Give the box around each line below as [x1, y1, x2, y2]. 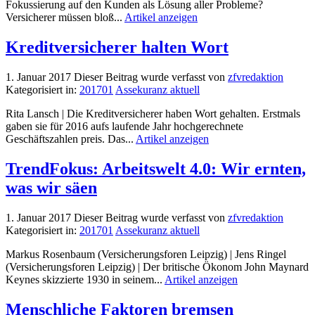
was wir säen [6, 179, 97, 198]
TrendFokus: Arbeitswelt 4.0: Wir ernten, [6, 160, 306, 179]
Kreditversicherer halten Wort [6, 38, 229, 57]
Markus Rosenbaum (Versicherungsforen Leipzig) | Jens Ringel [6, 248, 286, 261]
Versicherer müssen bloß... [6, 11, 124, 24]
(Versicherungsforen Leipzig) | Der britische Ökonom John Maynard [6, 261, 309, 274]
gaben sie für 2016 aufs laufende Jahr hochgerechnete [6, 120, 243, 133]
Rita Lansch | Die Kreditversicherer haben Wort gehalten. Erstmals [6, 108, 300, 120]
